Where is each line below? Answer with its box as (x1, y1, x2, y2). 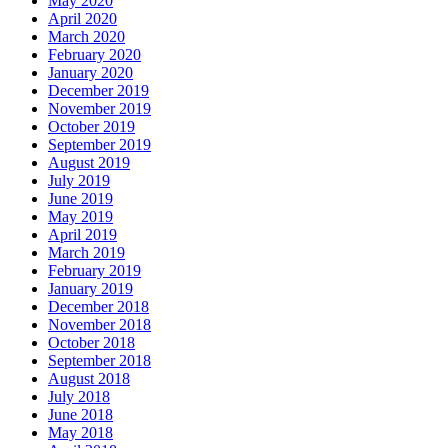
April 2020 (48, 9, 117, 27)
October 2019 (48, 117, 135, 135)
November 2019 (48, 99, 151, 117)
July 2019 (48, 171, 110, 189)
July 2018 (48, 387, 110, 405)
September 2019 (48, 135, 151, 153)
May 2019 (48, 207, 113, 225)
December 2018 (48, 297, 149, 315)
